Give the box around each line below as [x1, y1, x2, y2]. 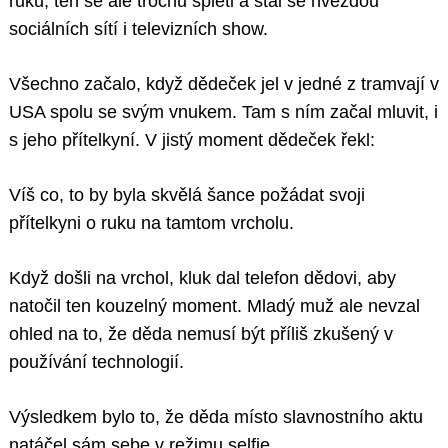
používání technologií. [9, 352, 184, 373]
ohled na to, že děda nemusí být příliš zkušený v [9, 324, 393, 345]
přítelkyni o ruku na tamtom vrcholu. [9, 213, 294, 234]
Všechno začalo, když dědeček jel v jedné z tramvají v [9, 74, 439, 95]
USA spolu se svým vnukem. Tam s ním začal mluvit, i [9, 102, 438, 123]
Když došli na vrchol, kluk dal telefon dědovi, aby [9, 268, 396, 289]
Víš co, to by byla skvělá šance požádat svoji [9, 185, 365, 206]
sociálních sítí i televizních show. [9, 19, 268, 40]
